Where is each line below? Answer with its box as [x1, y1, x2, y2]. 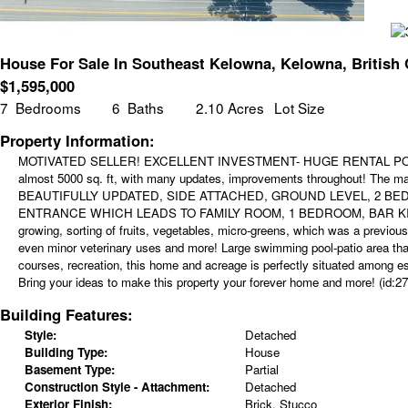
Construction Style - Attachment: [24, 377, 209, 395]
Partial [244, 360, 279, 378]
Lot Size [274, 97, 326, 118]
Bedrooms [15, 97, 81, 118]
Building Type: [24, 342, 107, 361]
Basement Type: [24, 360, 115, 378]
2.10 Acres [195, 97, 264, 118]
